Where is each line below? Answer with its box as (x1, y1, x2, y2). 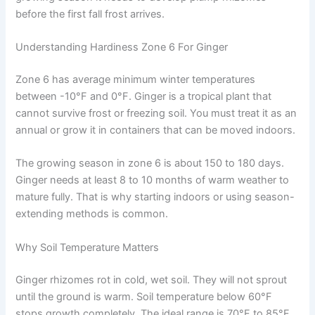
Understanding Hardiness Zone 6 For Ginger (15, 41, 229, 54)
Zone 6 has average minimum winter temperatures (15, 73, 256, 86)
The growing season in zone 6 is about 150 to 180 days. (15, 157, 285, 170)
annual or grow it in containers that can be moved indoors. (15, 124, 296, 137)
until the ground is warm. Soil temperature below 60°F (15, 290, 273, 303)
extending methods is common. (15, 207, 169, 221)
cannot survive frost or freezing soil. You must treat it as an (15, 107, 297, 120)
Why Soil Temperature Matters (15, 240, 160, 254)
